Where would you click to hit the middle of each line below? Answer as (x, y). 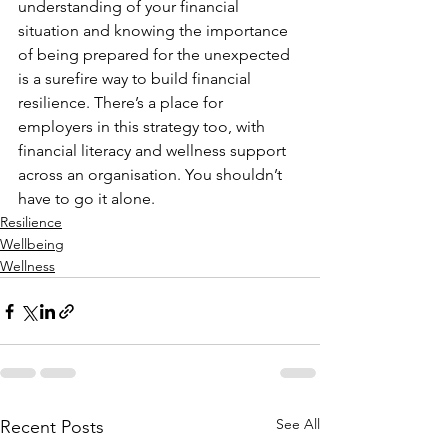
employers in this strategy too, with (143, 126)
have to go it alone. (86, 198)
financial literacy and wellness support (154, 150)
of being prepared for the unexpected (156, 54)
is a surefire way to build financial (136, 78)
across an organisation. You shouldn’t (152, 174)
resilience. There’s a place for (122, 102)
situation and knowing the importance (155, 30)
